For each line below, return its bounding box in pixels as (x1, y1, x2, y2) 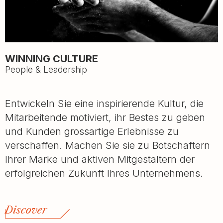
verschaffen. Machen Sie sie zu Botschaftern (5, 139, 210, 151)
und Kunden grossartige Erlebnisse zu (5, 125, 179, 137)
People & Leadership (5, 64, 87, 75)
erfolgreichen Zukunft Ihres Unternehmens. (5, 167, 203, 179)
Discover (5, 204, 47, 216)
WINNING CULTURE (5, 52, 98, 65)
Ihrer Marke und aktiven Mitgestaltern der (5, 153, 195, 165)
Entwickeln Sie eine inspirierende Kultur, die (5, 97, 204, 110)
